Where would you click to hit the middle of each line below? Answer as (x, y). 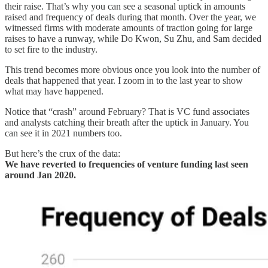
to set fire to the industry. (51, 49)
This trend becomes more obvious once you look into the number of (133, 69)
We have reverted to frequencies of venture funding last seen (127, 164)
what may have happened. (54, 91)
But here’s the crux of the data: (63, 153)
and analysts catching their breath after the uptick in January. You (127, 122)
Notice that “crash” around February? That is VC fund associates (127, 111)
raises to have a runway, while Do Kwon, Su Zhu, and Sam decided (133, 38)
